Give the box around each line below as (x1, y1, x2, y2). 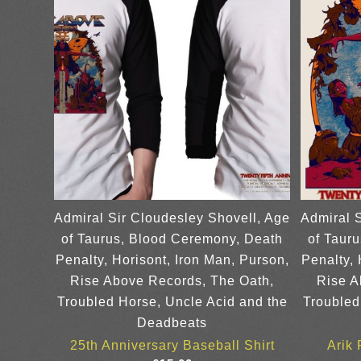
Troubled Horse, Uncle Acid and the (56, 295, 288, 309)
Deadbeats (137, 316, 208, 330)
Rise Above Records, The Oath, (70, 274, 275, 288)
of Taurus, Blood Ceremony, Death (61, 232, 284, 247)
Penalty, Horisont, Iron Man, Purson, (55, 253, 289, 268)
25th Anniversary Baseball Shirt (69, 338, 275, 353)
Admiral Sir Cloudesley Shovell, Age (54, 211, 291, 226)
